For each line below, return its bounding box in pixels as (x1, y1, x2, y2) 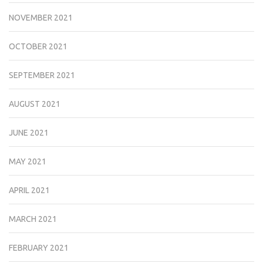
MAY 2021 (9, 157, 46, 167)
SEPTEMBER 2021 (9, 70, 75, 80)
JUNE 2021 (9, 128, 49, 138)
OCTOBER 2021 (9, 42, 68, 52)
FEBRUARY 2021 (9, 243, 69, 253)
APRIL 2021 (9, 186, 50, 195)
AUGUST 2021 (9, 99, 60, 109)
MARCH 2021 (9, 214, 57, 224)
